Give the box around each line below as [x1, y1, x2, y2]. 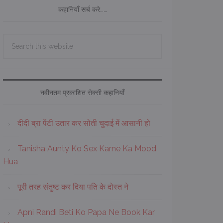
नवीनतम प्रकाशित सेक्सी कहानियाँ [40, 89, 124, 97]
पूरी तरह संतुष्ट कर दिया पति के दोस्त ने [17, 182, 128, 192]
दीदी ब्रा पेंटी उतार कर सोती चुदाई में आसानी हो [17, 118, 150, 128]
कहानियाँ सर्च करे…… [58, 5, 107, 13]
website [2, 61, 31, 70]
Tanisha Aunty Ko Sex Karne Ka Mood [17, 144, 156, 153]
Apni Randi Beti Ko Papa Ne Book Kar [17, 208, 155, 217]
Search [2, 35, 28, 44]
